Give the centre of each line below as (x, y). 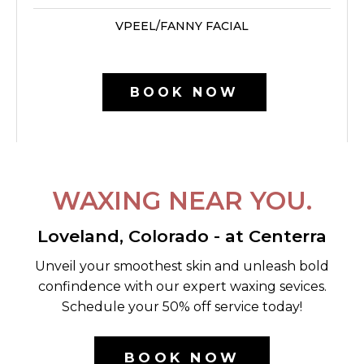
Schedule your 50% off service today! (182, 307)
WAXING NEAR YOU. (182, 201)
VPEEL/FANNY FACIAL (182, 26)
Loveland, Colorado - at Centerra (182, 236)
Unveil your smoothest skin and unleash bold (182, 266)
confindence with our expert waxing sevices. (182, 286)
